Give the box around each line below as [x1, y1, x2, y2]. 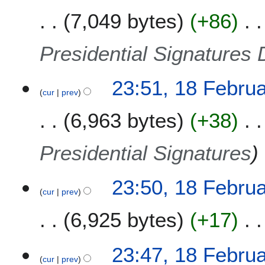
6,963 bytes [70, 109, 177, 132]
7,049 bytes [70, 9, 177, 33]
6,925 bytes [70, 208, 177, 232]
